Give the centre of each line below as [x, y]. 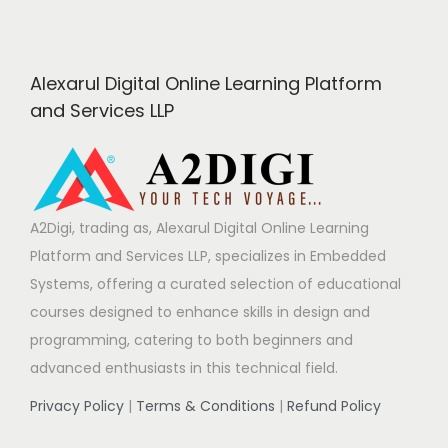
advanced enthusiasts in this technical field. [184, 368]
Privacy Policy [77, 406]
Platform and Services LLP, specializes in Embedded [208, 256]
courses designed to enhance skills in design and [200, 312]
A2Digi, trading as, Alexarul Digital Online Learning [199, 228]
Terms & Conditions [205, 406]
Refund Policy [334, 406]
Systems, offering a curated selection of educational [215, 284]
